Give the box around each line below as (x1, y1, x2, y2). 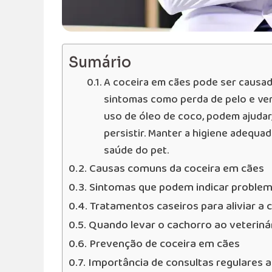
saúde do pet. (103, 141, 169, 159)
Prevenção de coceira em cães (89, 234, 240, 253)
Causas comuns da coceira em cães (89, 159, 264, 178)
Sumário (69, 53, 131, 72)
